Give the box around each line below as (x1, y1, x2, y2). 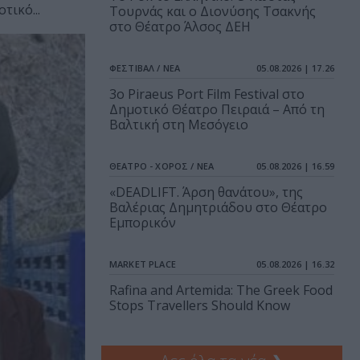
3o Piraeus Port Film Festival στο (109, 85, 305, 104)
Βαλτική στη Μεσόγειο (109, 116, 248, 134)
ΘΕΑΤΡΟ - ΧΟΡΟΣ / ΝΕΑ (109, 160, 214, 173)
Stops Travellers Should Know (109, 297, 290, 315)
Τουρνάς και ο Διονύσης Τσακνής (109, 2, 316, 21)
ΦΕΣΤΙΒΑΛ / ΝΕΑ (109, 62, 181, 75)
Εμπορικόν (109, 214, 176, 232)
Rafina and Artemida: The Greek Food (109, 281, 333, 300)
